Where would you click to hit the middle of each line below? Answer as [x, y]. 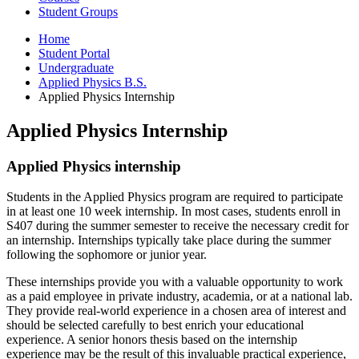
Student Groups [78, 11]
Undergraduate [76, 67]
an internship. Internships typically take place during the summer [169, 240]
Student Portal [74, 53]
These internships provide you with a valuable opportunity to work [175, 282]
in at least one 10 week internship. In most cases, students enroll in [173, 212]
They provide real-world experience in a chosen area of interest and [176, 311]
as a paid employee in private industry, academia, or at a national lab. [179, 296]
